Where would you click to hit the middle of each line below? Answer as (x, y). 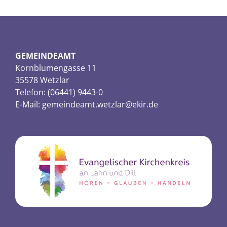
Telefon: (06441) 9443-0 (59, 92)
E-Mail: (29, 104)
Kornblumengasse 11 (56, 68)
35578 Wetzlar (42, 80)
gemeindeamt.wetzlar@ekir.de (100, 104)
